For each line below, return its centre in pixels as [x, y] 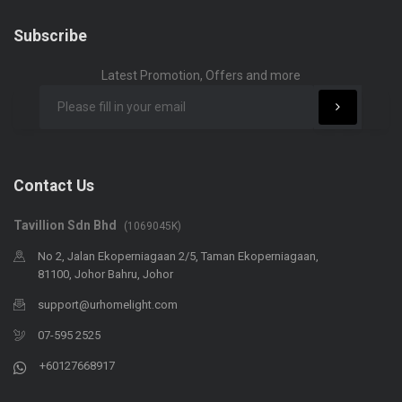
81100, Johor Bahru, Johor [105, 274]
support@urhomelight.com [108, 304]
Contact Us [54, 185]
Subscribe [50, 35]
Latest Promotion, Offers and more [201, 75]
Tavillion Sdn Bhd [65, 225]
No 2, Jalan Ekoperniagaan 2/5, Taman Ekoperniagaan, [178, 256]
